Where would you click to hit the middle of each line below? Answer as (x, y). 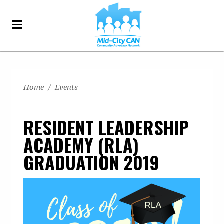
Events (67, 87)
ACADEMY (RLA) (81, 145)
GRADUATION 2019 (92, 162)
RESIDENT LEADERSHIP (106, 127)
